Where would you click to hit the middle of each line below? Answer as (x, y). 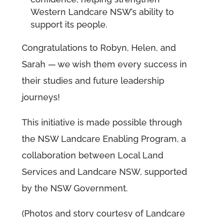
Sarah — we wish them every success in (104, 64)
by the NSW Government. (75, 188)
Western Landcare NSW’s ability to (102, 12)
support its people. (69, 25)
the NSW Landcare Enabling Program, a (104, 139)
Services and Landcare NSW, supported (104, 172)
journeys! (41, 97)
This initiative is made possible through (102, 123)
